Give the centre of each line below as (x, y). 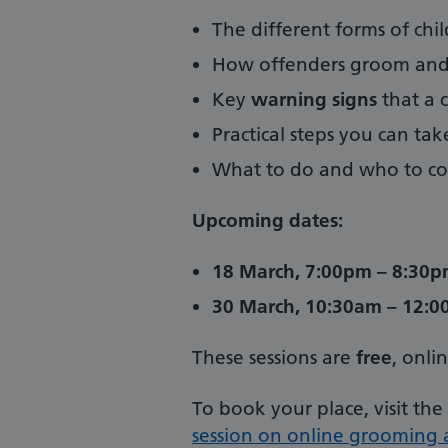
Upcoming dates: (267, 221)
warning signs (314, 100)
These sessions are (274, 358)
